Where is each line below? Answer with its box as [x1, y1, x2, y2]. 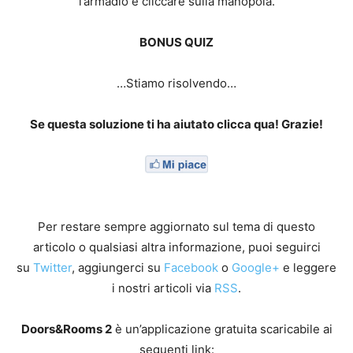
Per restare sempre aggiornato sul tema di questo [38, 218, 315, 234]
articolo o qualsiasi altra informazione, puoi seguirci [32, 239, 321, 255]
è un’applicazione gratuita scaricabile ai [111, 321, 333, 336]
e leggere [280, 259, 336, 275]
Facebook [164, 259, 218, 275]
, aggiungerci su [72, 259, 164, 275]
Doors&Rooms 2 [20, 321, 112, 336]
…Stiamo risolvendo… [117, 76, 236, 91]
